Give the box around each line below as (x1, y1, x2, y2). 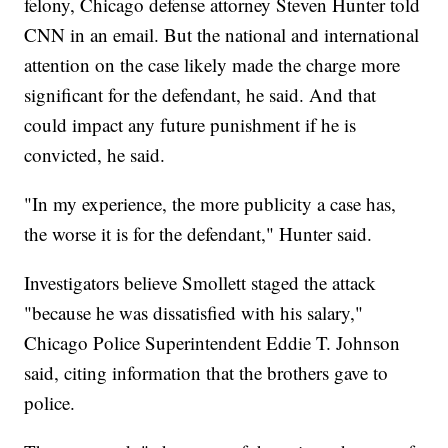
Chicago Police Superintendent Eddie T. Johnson (24, 330, 401, 356)
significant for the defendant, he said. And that (24, 82, 377, 108)
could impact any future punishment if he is (24, 112, 357, 138)
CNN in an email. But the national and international (24, 22, 420, 48)
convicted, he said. (24, 142, 166, 168)
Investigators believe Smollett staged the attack (24, 270, 377, 296)
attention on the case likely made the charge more (24, 52, 401, 78)
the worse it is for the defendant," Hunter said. (24, 221, 373, 247)
